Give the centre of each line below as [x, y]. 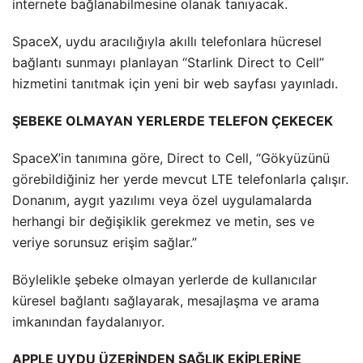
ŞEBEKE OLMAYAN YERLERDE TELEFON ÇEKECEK [173, 120]
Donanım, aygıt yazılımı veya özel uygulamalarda [162, 200]
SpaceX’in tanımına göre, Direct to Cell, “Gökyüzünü [171, 158]
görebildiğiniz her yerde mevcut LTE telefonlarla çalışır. [180, 179]
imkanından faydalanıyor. [88, 321]
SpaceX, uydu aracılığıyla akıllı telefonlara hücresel [167, 41]
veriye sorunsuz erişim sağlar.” [107, 242]
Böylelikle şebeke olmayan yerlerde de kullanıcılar [164, 279]
